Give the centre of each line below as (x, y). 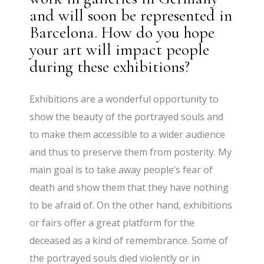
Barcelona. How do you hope (122, 32)
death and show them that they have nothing (129, 187)
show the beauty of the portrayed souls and (127, 116)
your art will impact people (120, 49)
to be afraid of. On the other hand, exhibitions (131, 205)
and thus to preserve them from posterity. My (131, 152)
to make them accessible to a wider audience (128, 134)
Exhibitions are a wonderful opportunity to (124, 99)
